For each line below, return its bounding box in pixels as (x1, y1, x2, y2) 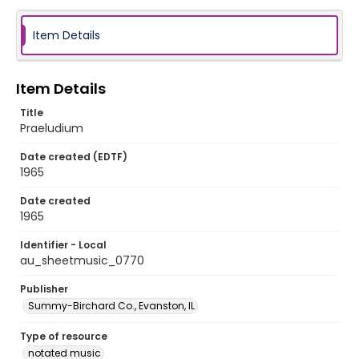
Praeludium (20, 120, 83, 136)
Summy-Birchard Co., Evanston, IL (28, 299, 195, 313)
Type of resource (20, 329, 107, 343)
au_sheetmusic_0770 (20, 252, 144, 268)
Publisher (20, 282, 68, 296)
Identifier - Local (20, 238, 107, 252)
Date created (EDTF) (20, 150, 127, 163)
